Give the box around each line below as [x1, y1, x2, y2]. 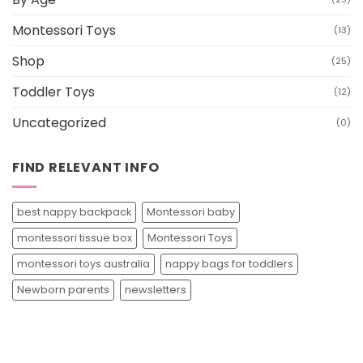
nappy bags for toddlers [165, 257, 293, 271]
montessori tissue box [17, 231, 132, 246]
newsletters [125, 283, 186, 297]
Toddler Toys [12, 82, 95, 101]
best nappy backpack [17, 205, 131, 220]
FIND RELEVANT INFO [12, 157, 160, 177]
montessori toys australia [17, 257, 150, 271]
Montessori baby [147, 205, 235, 220]
